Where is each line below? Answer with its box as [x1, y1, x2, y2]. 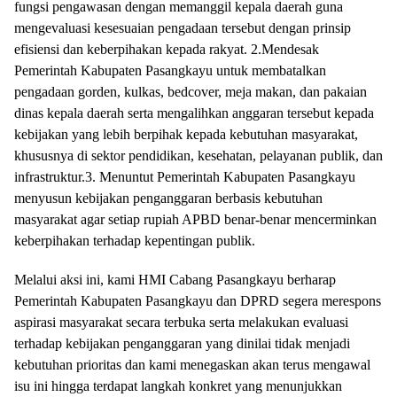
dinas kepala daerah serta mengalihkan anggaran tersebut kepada [14, 105, 374, 121]
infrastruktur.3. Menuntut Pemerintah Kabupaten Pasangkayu [14, 169, 355, 185]
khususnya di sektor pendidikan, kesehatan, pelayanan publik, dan [14, 148, 383, 164]
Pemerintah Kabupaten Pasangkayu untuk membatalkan [14, 63, 326, 79]
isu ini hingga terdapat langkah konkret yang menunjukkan [14, 378, 342, 394]
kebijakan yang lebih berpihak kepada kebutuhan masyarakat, [14, 127, 358, 143]
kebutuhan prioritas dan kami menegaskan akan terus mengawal [14, 357, 370, 373]
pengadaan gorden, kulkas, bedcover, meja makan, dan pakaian [14, 84, 367, 100]
